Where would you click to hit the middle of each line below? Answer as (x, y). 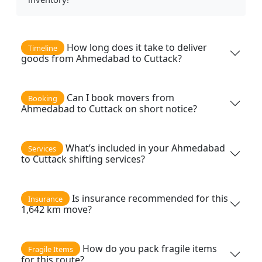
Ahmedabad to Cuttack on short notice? (109, 108)
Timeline (43, 48)
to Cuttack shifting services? (83, 159)
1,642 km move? (56, 209)
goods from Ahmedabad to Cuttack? (101, 58)
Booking (43, 98)
